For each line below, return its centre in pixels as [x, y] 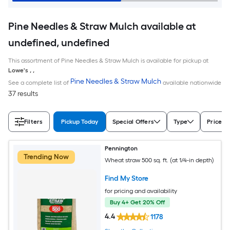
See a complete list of [39, 82]
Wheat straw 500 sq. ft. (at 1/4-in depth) [160, 160]
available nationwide [191, 82]
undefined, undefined [59, 42]
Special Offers [133, 121]
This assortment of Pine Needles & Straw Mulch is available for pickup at [108, 60]
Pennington [121, 148]
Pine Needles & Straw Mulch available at [102, 26]
